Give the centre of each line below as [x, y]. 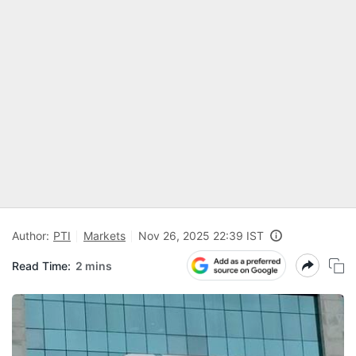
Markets [104, 236]
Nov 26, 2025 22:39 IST [201, 236]
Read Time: [41, 265]
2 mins [94, 265]
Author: [31, 236]
